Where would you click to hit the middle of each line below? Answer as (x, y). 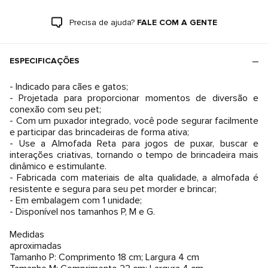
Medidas (27, 234)
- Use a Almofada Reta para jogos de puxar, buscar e (134, 144)
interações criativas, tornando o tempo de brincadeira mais (134, 155)
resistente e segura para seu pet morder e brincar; (113, 189)
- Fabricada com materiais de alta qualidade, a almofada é (134, 178)
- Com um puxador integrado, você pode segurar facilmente (134, 121)
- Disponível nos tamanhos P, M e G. (82, 212)
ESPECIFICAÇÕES (45, 61)
